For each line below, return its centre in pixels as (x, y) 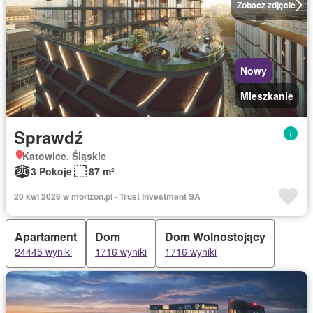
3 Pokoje (51, 171)
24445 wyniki (43, 252)
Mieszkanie (267, 96)
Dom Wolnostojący (215, 236)
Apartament (46, 236)
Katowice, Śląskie (64, 156)
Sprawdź (49, 137)
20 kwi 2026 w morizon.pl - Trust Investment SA (107, 196)
